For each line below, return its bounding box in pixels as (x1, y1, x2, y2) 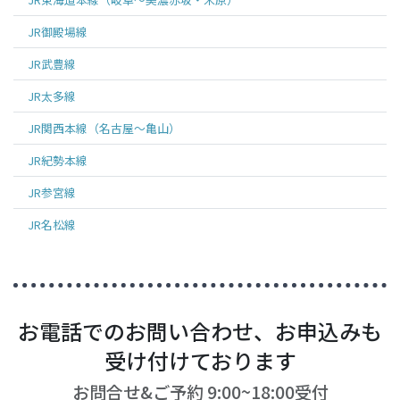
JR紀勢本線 (28, 151, 88, 169)
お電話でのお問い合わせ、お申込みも (18, 314, 382, 346)
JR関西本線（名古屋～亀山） (28, 119, 181, 137)
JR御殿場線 (28, 22, 88, 40)
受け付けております (104, 344, 296, 376)
